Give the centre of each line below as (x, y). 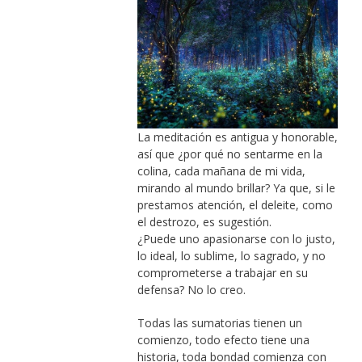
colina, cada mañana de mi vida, (221, 171)
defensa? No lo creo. (191, 290)
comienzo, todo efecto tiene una (223, 340)
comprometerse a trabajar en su (222, 273)
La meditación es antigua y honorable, (237, 137)
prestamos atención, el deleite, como (235, 205)
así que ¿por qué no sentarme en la (229, 154)
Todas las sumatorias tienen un (219, 323)
